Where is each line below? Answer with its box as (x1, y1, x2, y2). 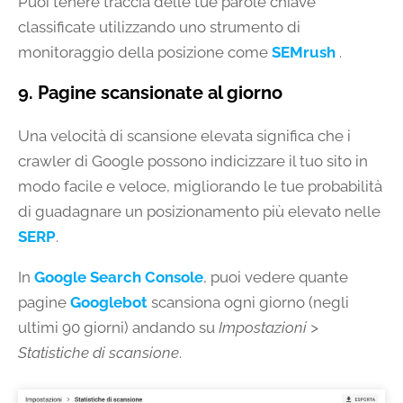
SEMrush (272, 42, 336, 61)
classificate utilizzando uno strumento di (18, 17, 300, 36)
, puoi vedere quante (203, 267, 348, 286)
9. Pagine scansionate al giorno (18, 81, 282, 103)
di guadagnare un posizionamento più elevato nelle (18, 201, 381, 220)
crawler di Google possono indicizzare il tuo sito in (18, 151, 368, 170)
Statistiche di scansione (18, 343, 179, 362)
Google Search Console (34, 267, 203, 286)
